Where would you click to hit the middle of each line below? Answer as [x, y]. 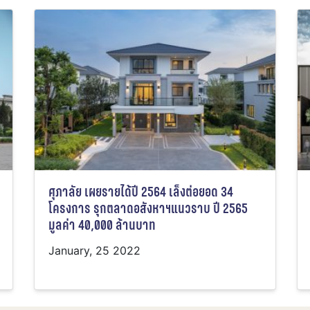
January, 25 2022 [94, 251]
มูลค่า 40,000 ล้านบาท [102, 226]
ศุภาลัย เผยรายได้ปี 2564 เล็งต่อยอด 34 [141, 192]
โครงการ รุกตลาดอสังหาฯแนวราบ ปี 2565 [148, 209]
